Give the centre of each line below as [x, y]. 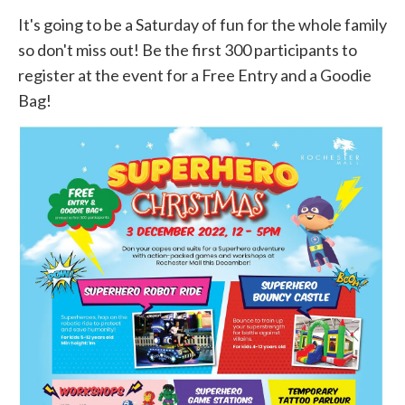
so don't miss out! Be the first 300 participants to [188, 49]
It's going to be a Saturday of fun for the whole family [202, 24]
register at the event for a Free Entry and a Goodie [195, 75]
